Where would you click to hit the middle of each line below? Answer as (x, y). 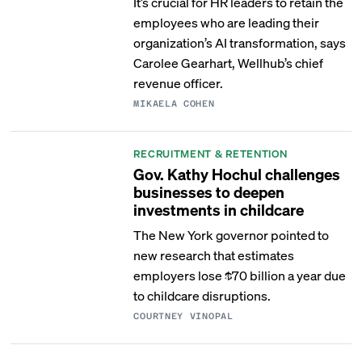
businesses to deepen (209, 192)
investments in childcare (219, 209)
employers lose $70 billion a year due (240, 275)
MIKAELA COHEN (174, 104)
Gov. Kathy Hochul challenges (237, 174)
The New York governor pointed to (232, 235)
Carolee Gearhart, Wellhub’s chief (229, 63)
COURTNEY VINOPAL (183, 316)
